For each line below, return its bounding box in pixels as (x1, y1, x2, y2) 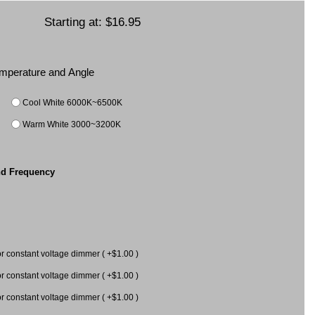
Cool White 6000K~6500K (22, 97, 123, 107)
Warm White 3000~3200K (22, 119, 122, 129)
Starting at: (44, 14, 105, 29)
